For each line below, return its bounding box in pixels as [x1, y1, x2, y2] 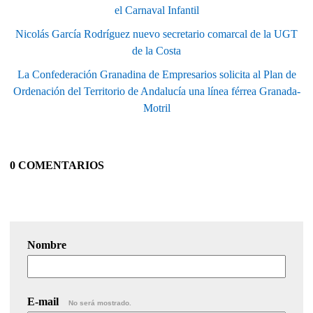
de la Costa [132, 44, 181, 57]
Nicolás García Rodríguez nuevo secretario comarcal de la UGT [15, 27, 298, 40]
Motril [143, 101, 170, 114]
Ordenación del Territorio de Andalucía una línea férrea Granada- [13, 85, 300, 97]
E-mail [27, 295, 61, 307]
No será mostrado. [68, 298, 131, 307]
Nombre [27, 238, 66, 251]
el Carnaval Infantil [114, 3, 199, 16]
